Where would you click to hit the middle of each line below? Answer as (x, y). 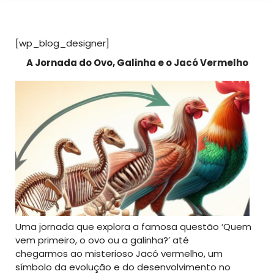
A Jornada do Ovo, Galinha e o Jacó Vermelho (137, 63)
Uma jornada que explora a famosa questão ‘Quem (133, 227)
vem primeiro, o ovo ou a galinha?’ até (102, 240)
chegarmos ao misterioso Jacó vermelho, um (119, 254)
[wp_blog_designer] (62, 43)
